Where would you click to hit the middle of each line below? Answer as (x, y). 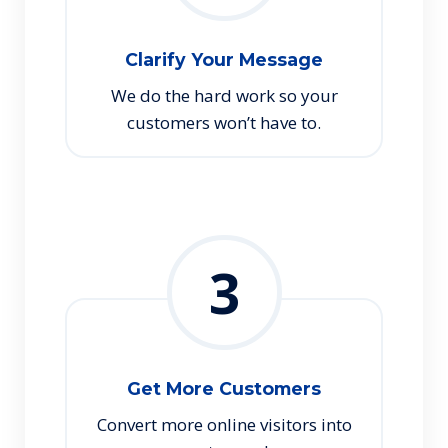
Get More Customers (224, 388)
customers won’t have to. (224, 122)
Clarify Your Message (224, 59)
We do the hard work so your (224, 95)
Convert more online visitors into (224, 424)
